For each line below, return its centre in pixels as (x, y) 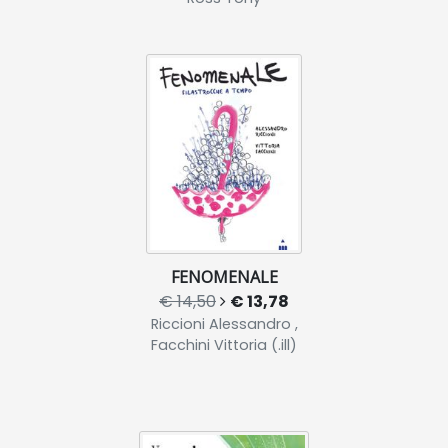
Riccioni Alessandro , (224, 324)
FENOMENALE (224, 277)
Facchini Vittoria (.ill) (224, 345)
